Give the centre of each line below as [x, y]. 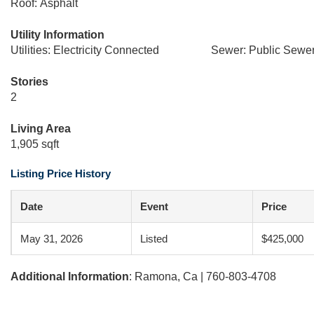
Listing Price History [61, 173]
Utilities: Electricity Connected [85, 50]
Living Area [41, 129]
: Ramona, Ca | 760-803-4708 [203, 277]
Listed [154, 239]
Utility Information [57, 35]
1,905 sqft [35, 144]
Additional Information [70, 277]
